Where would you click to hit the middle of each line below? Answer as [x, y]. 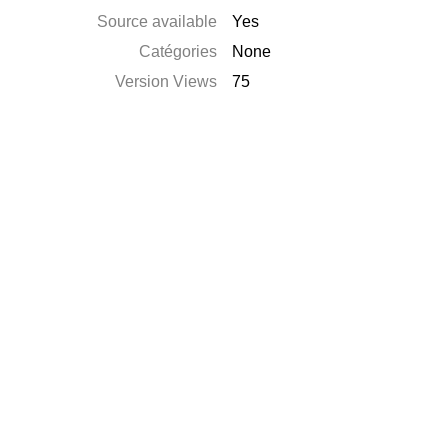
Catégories [178, 51]
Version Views [166, 81]
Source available [157, 21]
